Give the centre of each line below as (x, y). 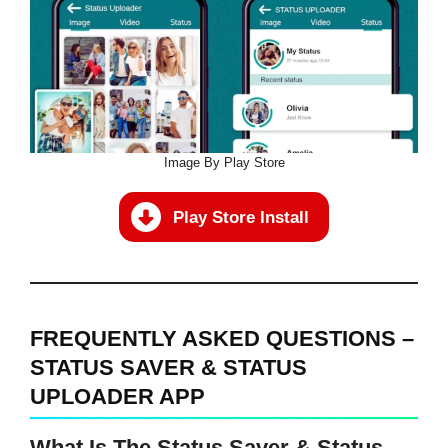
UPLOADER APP (117, 397)
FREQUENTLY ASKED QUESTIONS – (222, 339)
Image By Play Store (224, 163)
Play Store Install (241, 217)
